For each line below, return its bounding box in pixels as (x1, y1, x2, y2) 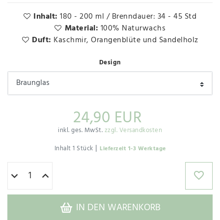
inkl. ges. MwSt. (58, 125, 105, 136)
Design (99, 57, 121, 68)
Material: (64, 22, 101, 35)
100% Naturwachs (100, 22, 165, 35)
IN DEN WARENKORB (76, 200, 161, 216)
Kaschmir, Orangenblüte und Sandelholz (54, 34, 198, 47)
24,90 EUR (73, 105, 142, 131)
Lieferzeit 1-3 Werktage (100, 143, 166, 154)
